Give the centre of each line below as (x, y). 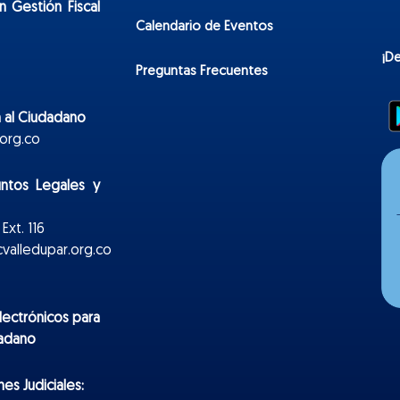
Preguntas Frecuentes (202, 72)
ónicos (48, 319)
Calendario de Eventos (204, 28)
